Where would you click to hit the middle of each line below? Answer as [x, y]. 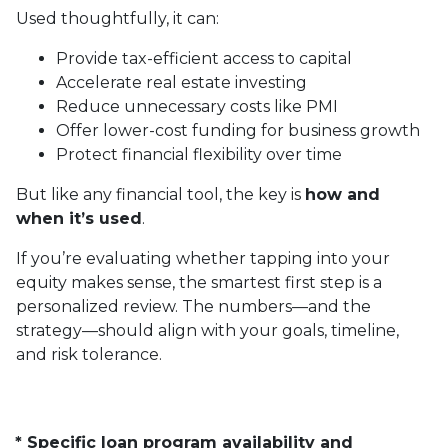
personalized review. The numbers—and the [193, 306]
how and [342, 194]
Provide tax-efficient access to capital [204, 58]
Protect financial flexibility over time [199, 154]
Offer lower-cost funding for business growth [238, 130]
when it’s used [79, 218]
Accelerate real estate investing [181, 82]
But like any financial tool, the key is [160, 194]
